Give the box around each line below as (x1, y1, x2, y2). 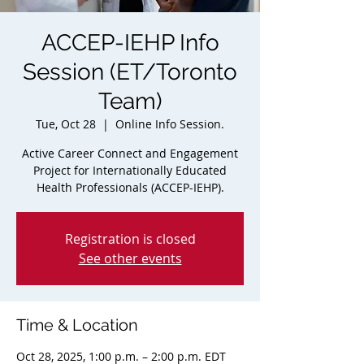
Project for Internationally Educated (33, 162, 227, 178)
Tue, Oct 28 (36, 116, 96, 132)
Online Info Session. (115, 116, 224, 132)
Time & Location (16, 315, 138, 335)
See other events (78, 249, 182, 267)
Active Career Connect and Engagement (22, 145, 238, 161)
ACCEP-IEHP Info (41, 29, 219, 56)
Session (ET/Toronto (23, 58, 237, 85)
